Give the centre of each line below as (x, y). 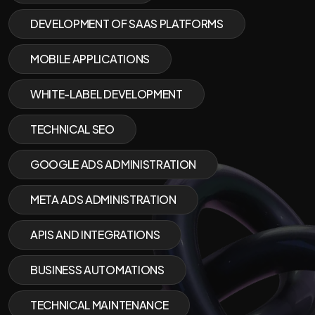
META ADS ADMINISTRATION (103, 199)
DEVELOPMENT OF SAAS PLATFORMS (127, 24)
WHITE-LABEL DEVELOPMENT (107, 94)
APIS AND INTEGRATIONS (95, 234)
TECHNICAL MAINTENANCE (99, 305)
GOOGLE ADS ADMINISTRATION (113, 164)
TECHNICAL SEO (72, 129)
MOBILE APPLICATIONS (90, 59)
